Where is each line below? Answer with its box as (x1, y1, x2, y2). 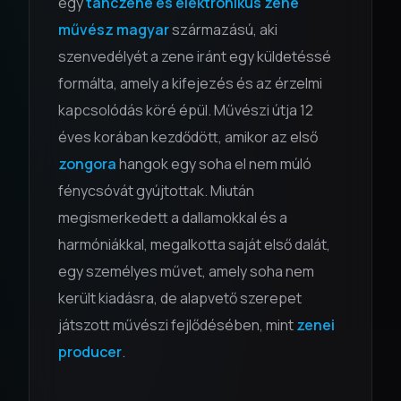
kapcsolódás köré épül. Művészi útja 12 (58, 100, 313, 120)
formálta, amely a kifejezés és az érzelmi (58, 73, 322, 93)
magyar (116, 20, 169, 39)
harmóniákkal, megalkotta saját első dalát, (58, 235, 330, 254)
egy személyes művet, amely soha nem (58, 261, 314, 281)
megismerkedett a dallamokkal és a (58, 208, 287, 227)
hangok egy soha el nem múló (116, 154, 311, 174)
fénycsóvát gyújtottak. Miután (58, 181, 254, 200)
